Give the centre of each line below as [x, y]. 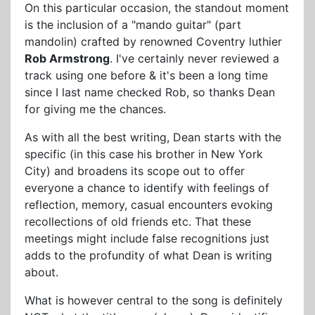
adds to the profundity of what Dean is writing [148, 255]
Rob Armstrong [67, 58]
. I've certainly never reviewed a [194, 58]
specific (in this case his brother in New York [144, 154]
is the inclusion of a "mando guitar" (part [133, 25]
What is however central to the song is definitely [154, 300]
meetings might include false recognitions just [147, 238]
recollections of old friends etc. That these [138, 221]
